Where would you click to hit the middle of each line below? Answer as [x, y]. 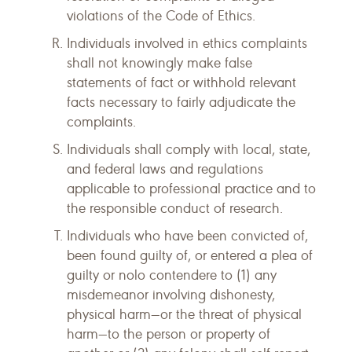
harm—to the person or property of [169, 334]
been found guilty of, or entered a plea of [190, 255]
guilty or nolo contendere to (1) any [172, 275]
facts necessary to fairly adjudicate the [181, 102]
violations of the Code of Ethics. [161, 16]
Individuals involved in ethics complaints [187, 43]
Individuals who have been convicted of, [187, 236]
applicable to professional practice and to [191, 189]
